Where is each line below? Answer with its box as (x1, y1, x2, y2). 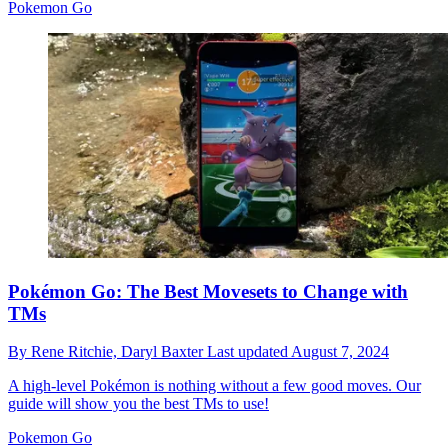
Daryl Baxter (121, 343, 207, 361)
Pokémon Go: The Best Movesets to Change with (8, 280, 408, 302)
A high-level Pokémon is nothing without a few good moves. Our (8, 377, 421, 395)
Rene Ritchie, (31, 343, 121, 361)
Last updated (207, 343, 291, 361)
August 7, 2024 (291, 343, 389, 361)
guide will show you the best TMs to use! (8, 395, 269, 413)
